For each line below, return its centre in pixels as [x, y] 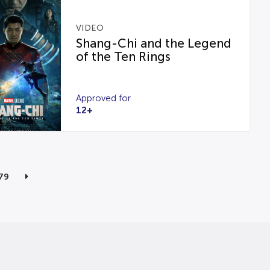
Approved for [103, 98]
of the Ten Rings [123, 57]
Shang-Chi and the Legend [153, 43]
